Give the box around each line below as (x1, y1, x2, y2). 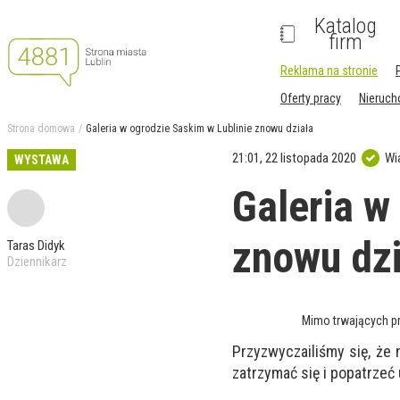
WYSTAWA (14, 153, 69, 167)
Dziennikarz (7, 254, 67, 270)
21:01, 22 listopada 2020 (232, 149, 356, 166)
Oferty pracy (280, 91, 341, 105)
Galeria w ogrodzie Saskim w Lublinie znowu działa (86, 122, 313, 135)
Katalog (314, 13, 378, 38)
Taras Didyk (7, 237, 65, 254)
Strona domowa (7, 122, 75, 135)
